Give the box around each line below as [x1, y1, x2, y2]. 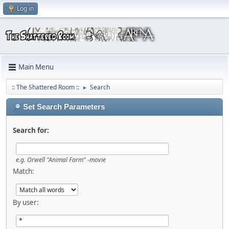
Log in [17, 4, 34, 13]
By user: [13, 197, 39, 207]
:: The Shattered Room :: [12, 82, 79, 91]
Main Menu [18, 62, 54, 72]
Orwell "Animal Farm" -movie [26, 155, 106, 164]
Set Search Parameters [23, 102, 105, 111]
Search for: [13, 125, 49, 135]
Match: [13, 166, 34, 176]
